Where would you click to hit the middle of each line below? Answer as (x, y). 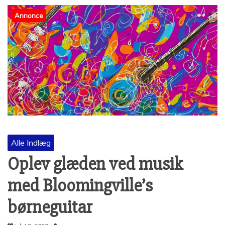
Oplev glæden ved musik (95, 164)
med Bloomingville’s (80, 186)
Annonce (29, 16)
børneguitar (50, 207)
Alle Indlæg (31, 142)
